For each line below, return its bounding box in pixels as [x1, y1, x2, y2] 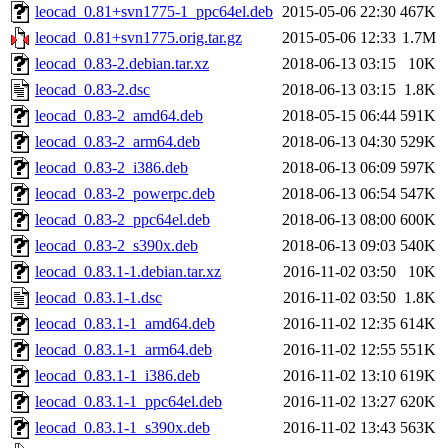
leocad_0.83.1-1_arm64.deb [35, 341, 212, 359]
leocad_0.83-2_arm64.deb [35, 133, 200, 151]
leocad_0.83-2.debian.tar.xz [35, 55, 209, 73]
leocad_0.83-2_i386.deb [35, 159, 188, 177]
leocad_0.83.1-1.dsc [35, 289, 162, 307]
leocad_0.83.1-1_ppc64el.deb [35, 393, 222, 411]
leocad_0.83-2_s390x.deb [35, 237, 198, 255]
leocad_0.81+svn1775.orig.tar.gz [35, 29, 242, 47]
